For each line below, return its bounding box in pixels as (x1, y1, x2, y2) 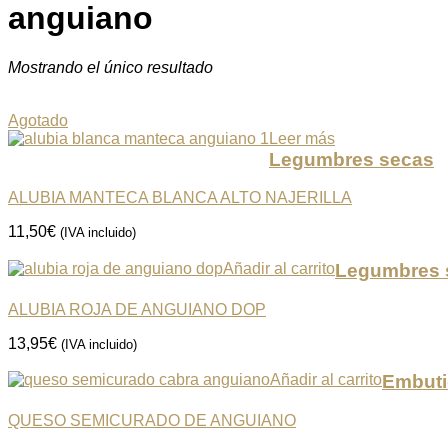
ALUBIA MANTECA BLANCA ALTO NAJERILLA (8, 189, 352, 207)
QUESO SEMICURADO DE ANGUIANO (8, 412, 296, 430)
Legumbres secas (269, 148, 434, 170)
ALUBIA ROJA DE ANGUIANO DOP (8, 300, 266, 318)
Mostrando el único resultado (8, 58, 213, 76)
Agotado (8, 111, 68, 129)
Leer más (269, 129, 335, 147)
